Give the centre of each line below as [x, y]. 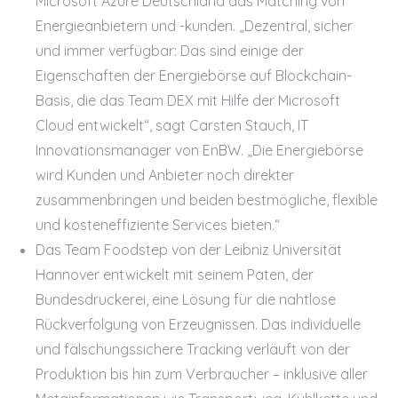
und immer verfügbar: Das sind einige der [170, 50]
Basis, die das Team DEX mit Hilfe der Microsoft [188, 100]
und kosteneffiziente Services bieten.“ [158, 224]
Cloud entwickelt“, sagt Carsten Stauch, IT [172, 125]
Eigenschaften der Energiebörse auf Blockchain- [194, 75]
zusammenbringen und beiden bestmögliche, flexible [207, 199]
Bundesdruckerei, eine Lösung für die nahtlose [186, 299]
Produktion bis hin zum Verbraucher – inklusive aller [202, 374]
